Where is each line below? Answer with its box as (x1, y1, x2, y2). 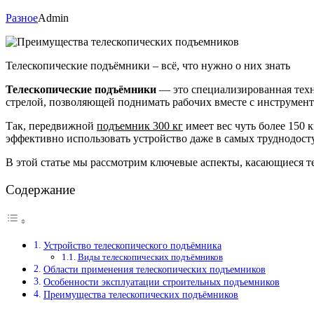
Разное (6, 11, 38, 24)
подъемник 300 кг (97, 119, 183, 132)
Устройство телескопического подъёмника (43, 240, 221, 252)
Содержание (6, 182, 75, 197)
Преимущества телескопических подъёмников (43, 289, 238, 301)
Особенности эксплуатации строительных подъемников (43, 276, 280, 288)
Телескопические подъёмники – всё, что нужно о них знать (6, 59, 290, 71)
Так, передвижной (6, 119, 97, 132)
